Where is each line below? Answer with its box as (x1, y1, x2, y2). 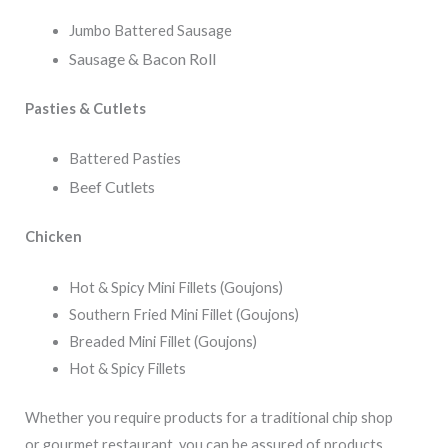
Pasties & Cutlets (25, 100, 146, 118)
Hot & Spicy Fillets (68, 359, 186, 377)
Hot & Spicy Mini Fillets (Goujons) (68, 278, 283, 296)
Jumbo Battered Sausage (68, 22, 232, 40)
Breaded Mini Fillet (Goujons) (68, 332, 257, 350)
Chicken (25, 228, 82, 246)
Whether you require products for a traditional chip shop (25, 408, 393, 426)
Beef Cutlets (68, 177, 155, 197)
